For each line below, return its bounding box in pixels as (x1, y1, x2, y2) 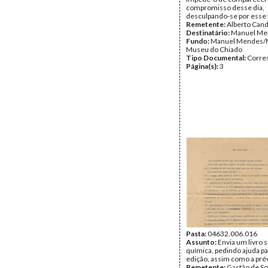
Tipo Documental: (186, 53, 247, 62)
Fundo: (186, 36, 211, 45)
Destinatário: (186, 28, 231, 37)
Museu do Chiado (186, 45, 242, 54)
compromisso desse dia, (186, 3, 264, 12)
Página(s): (186, 62, 220, 71)
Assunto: (186, 237, 218, 246)
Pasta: (186, 229, 208, 238)
